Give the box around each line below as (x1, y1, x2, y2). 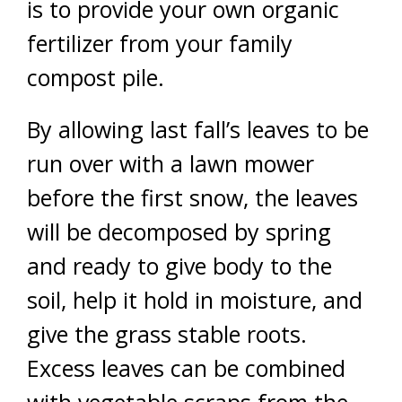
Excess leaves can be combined (27, 353, 345, 383)
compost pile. (27, 62, 164, 92)
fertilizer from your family (27, 28, 293, 58)
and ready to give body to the (27, 250, 332, 281)
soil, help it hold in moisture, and (27, 284, 363, 315)
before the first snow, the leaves (27, 182, 358, 213)
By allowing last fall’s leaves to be (27, 114, 369, 144)
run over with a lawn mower (27, 148, 314, 179)
